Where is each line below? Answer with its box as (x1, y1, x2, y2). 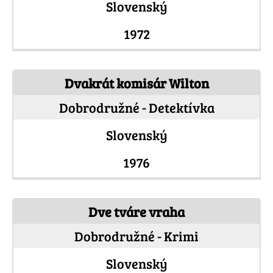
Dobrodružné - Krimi (74, 227, 199, 246)
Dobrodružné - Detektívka (58, 98, 214, 117)
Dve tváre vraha (88, 202, 185, 221)
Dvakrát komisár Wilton (64, 74, 209, 93)
